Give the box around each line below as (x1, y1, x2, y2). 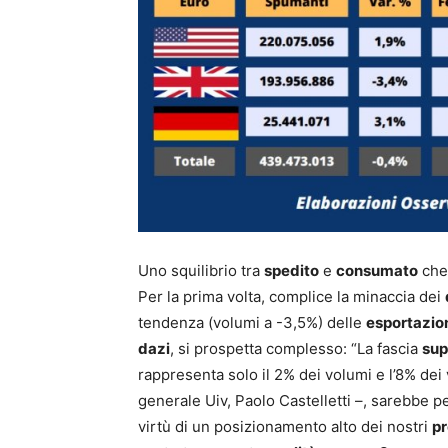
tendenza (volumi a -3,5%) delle (138, 312, 366, 332)
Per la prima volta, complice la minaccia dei (138, 286, 445, 306)
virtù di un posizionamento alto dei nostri (138, 416, 432, 436)
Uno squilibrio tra (138, 260, 264, 280)
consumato (336, 260, 418, 280)
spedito (264, 260, 319, 280)
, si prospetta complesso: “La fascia (170, 338, 422, 358)
